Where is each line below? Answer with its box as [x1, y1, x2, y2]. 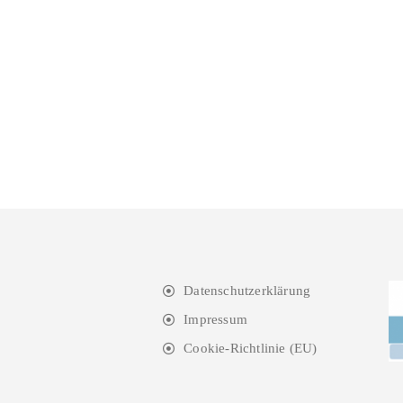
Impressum [184, 312, 248, 327]
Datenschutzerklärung [184, 283, 311, 298]
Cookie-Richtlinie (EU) [184, 341, 318, 355]
